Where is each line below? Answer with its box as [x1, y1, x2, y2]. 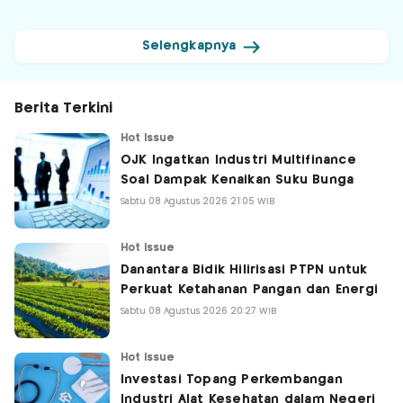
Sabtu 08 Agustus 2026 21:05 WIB [121, 197, 276, 207]
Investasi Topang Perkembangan [121, 373, 343, 387]
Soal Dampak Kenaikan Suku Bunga [121, 174, 354, 187]
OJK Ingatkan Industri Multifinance [121, 154, 356, 167]
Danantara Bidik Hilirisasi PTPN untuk [121, 264, 368, 277]
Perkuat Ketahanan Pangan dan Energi [121, 283, 378, 297]
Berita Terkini [14, 102, 112, 116]
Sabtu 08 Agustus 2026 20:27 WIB [121, 307, 278, 317]
